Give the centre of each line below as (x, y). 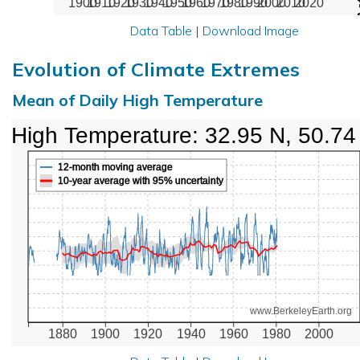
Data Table (161, 30)
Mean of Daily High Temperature (137, 100)
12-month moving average (116, 167)
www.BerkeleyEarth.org (301, 311)
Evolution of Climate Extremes (156, 69)
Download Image (250, 30)
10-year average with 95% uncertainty (141, 180)
